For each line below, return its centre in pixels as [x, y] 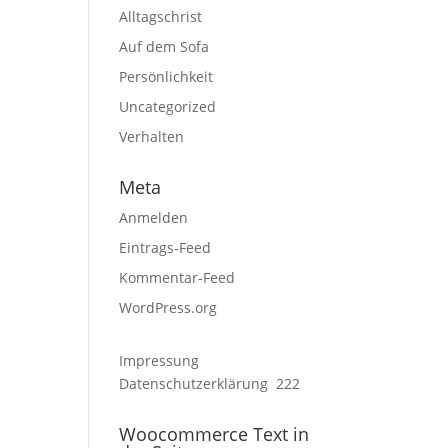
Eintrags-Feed [165, 247]
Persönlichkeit [166, 76]
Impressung [159, 360]
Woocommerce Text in [214, 434]
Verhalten [152, 136]
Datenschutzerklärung [194, 383]
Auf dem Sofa [164, 46]
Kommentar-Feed [177, 277]
